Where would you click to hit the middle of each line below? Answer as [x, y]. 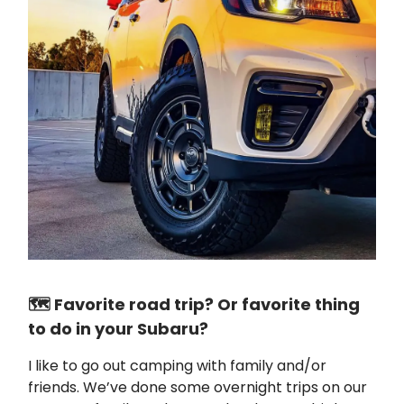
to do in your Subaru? [118, 329]
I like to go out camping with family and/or [177, 366]
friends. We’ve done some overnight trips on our [197, 388]
